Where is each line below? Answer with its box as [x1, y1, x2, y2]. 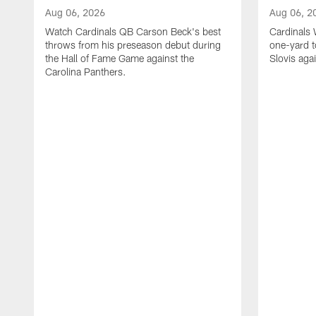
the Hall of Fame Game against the [45, 51, 194, 64]
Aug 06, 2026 [45, 6, 105, 18]
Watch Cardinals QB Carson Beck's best [45, 25, 221, 37]
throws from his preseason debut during [45, 38, 221, 51]
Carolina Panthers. [45, 65, 126, 78]
